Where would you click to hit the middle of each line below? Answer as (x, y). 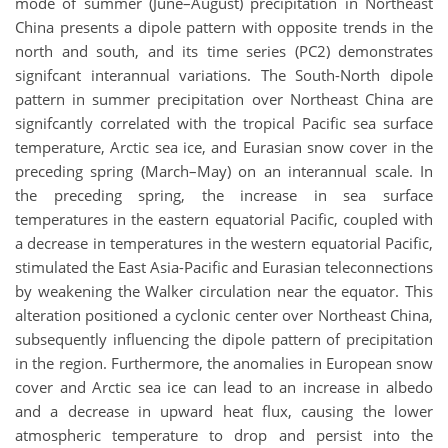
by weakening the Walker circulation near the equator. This (224, 290)
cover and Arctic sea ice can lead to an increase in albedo (224, 386)
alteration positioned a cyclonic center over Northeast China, (224, 314)
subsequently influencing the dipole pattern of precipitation (224, 338)
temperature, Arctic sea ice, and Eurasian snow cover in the (224, 146)
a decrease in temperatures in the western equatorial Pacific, (224, 242)
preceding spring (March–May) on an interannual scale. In (224, 170)
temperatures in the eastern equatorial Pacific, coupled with (224, 218)
